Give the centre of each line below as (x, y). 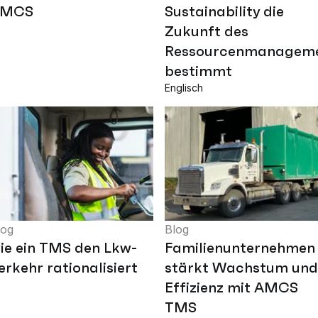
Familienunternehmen (240, 247)
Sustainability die (224, 12)
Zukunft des (207, 32)
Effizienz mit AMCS (231, 287)
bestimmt (198, 71)
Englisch (184, 88)
